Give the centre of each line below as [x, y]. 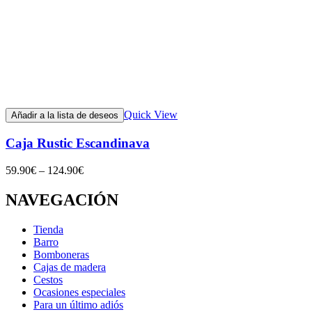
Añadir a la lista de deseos [65, 116]
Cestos [48, 279]
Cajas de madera [70, 267]
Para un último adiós [78, 304]
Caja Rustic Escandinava [78, 143]
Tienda [48, 229]
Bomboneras [61, 254]
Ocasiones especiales [79, 292]
